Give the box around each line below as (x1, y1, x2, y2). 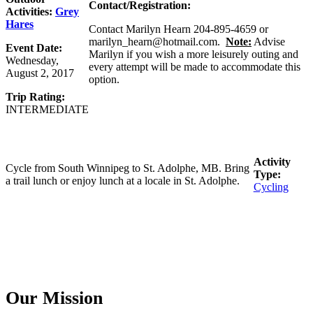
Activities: (6, 6, 55, 18)
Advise (252, 36, 285, 48)
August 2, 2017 (6, 67, 74, 80)
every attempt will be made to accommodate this (89, 61, 300, 73)
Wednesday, (6, 54, 59, 67)
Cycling (253, 181, 289, 194)
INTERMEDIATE (6, 103, 89, 116)
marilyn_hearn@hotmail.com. (89, 36, 226, 48)
